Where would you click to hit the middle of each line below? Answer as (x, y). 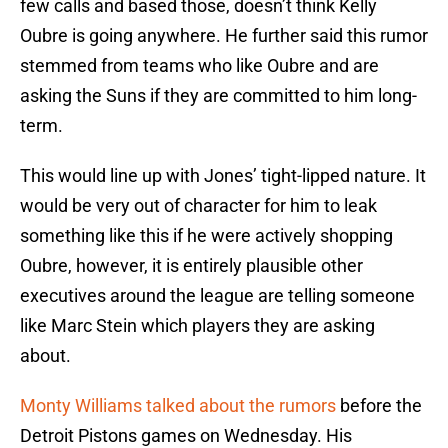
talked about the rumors (241, 406)
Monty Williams (81, 406)
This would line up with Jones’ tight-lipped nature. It (223, 176)
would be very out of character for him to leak (198, 206)
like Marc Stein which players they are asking (197, 326)
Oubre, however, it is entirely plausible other (191, 266)
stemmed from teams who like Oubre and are (199, 66)
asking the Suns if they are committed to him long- (218, 96)
